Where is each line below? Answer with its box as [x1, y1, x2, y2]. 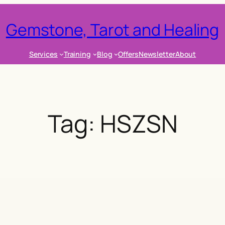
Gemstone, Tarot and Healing [6, 18, 219, 41]
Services [29, 49, 58, 59]
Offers [118, 49, 139, 59]
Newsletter [138, 49, 175, 59]
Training [63, 49, 91, 59]
